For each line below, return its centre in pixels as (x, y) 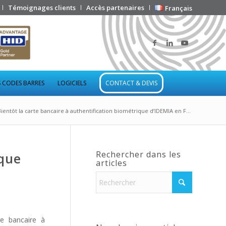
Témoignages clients (42, 8)
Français (179, 8)
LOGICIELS (72, 83)
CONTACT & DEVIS (131, 83)
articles (111, 163)
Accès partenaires (116, 8)
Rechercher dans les (138, 154)
